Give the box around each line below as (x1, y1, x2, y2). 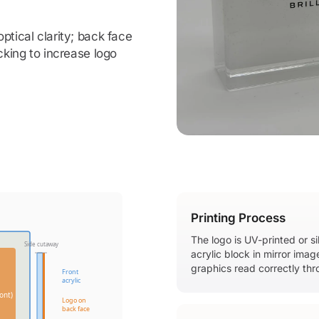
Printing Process (191, 211, 286, 225)
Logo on (62, 296, 86, 305)
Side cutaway (24, 240, 59, 248)
